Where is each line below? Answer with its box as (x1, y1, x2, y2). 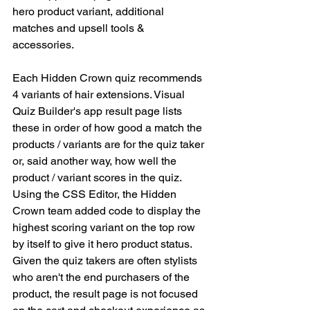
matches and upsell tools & (12, 21, 147, 35)
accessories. (12, 37, 76, 51)
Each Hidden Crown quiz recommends (12, 71, 205, 84)
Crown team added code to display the (12, 203, 203, 217)
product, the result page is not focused (12, 286, 201, 300)
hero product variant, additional (12, 4, 167, 18)
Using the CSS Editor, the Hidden (12, 187, 179, 201)
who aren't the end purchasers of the (12, 270, 192, 284)
